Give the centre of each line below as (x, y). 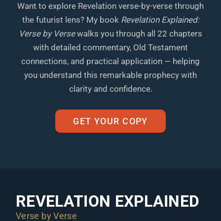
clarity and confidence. (110, 89)
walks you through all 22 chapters (139, 34)
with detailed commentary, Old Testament (110, 48)
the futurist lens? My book (71, 20)
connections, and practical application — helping (110, 61)
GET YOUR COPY (110, 121)
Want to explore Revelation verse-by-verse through (110, 6)
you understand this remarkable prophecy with (110, 75)
